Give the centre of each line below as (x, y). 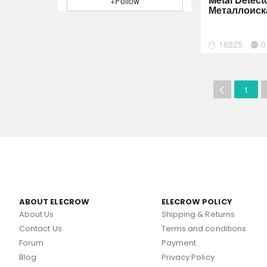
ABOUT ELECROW (54, 202)
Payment (179, 243)
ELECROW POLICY (197, 202)
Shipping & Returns (198, 214)
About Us (37, 214)
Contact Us (41, 229)
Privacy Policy (188, 257)
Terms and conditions (204, 229)
